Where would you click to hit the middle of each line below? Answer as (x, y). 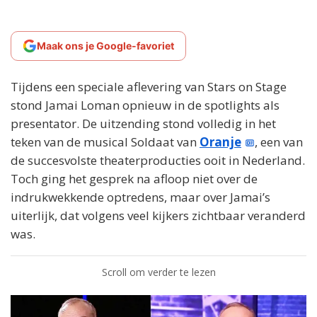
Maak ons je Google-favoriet (105, 46)
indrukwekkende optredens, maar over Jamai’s (140, 197)
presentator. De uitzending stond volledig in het (143, 123)
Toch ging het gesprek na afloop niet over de (134, 179)
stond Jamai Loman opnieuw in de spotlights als (145, 105)
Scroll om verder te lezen (158, 272)
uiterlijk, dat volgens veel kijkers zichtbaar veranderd (158, 215)
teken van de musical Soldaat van (105, 142)
